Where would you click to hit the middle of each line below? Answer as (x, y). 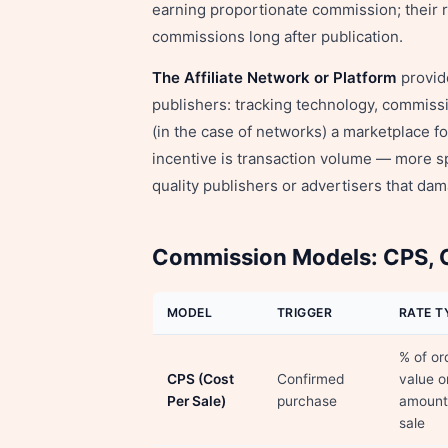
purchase (307, 401)
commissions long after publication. (277, 36)
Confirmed (311, 379)
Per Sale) (196, 401)
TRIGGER (305, 312)
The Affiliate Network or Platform (274, 77)
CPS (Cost (200, 379)
